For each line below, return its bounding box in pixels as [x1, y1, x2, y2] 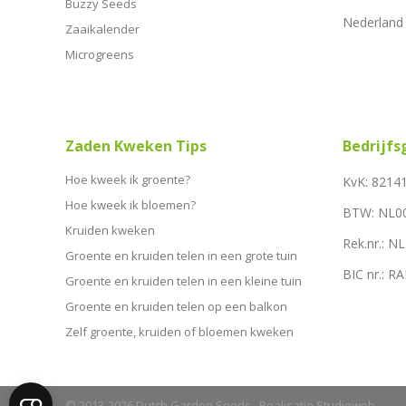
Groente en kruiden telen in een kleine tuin [65, 272, 302, 289]
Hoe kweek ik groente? [65, 170, 190, 188]
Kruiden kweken [65, 221, 155, 238]
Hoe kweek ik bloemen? [65, 196, 196, 213]
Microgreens [65, 45, 134, 63]
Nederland [343, 13, 404, 31]
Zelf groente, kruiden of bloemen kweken [65, 323, 294, 340]
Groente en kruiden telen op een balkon [65, 297, 287, 314]
